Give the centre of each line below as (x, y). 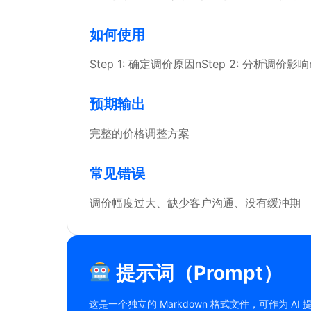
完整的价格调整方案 (140, 133)
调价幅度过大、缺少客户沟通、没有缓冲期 (195, 203)
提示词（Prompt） (196, 273)
